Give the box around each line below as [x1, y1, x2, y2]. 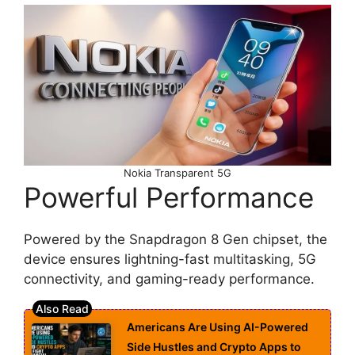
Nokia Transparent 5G [124, 166, 231, 179]
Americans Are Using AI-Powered [127, 320, 308, 334]
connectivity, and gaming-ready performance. [24, 270, 315, 287]
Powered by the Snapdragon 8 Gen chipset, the [24, 231, 327, 247]
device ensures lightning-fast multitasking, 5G [24, 250, 316, 267]
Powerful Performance [24, 180, 314, 214]
